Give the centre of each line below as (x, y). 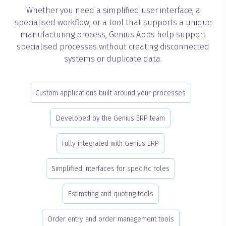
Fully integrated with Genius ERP (110, 143)
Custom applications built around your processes (110, 93)
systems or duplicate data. (113, 59)
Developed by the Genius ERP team (110, 118)
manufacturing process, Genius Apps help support (113, 34)
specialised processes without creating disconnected (113, 46)
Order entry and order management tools (110, 219)
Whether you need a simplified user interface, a (113, 10)
